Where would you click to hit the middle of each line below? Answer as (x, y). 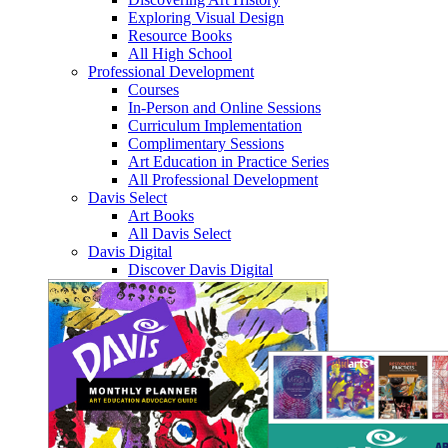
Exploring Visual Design (206, 17)
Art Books (161, 215)
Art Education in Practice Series (228, 161)
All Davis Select (179, 233)
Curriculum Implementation (215, 125)
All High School (180, 53)
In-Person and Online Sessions (224, 107)
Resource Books (180, 35)
